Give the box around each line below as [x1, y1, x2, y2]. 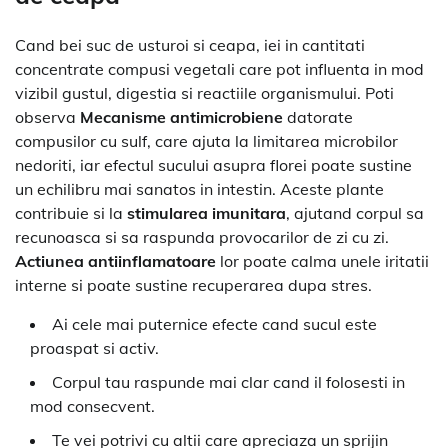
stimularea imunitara [127, 202, 286, 223]
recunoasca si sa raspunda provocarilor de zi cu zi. [15, 226, 389, 247]
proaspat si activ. [30, 337, 159, 358]
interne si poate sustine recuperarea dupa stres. [15, 274, 372, 295]
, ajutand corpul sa [286, 202, 424, 223]
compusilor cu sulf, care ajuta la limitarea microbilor [15, 130, 398, 151]
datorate [283, 106, 353, 127]
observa [15, 106, 80, 127]
